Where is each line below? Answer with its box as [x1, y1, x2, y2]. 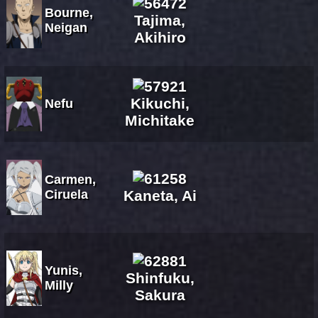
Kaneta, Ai [123, 187, 197, 204]
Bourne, [45, 5, 93, 20]
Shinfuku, [125, 269, 194, 286]
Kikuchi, [130, 94, 190, 111]
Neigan [45, 20, 87, 35]
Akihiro [133, 28, 186, 45]
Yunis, [45, 263, 82, 278]
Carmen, [45, 172, 96, 187]
